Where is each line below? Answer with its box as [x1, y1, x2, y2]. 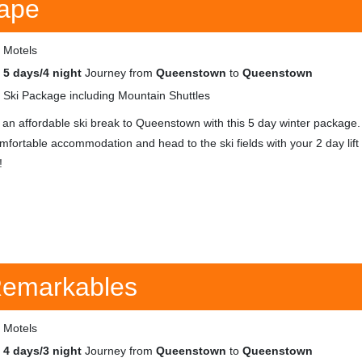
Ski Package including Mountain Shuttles [3, 89, 210, 102]
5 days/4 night [3, 66, 82, 79]
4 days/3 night [3, 344, 82, 357]
